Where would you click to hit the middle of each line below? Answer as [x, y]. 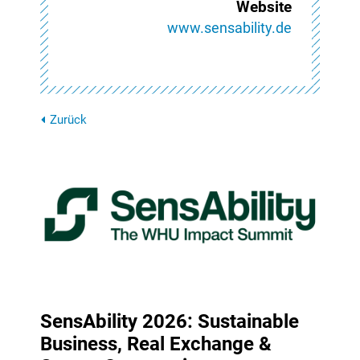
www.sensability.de [229, 28]
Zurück [68, 120]
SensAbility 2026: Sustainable [170, 322]
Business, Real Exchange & [156, 344]
